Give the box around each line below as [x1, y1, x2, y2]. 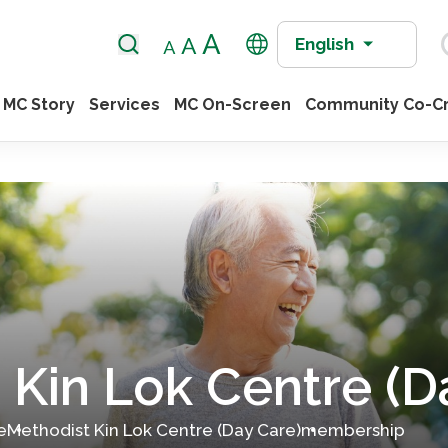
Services [89, 95, 161, 114]
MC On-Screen [174, 95, 292, 114]
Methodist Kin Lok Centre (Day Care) [7, 419, 302, 440]
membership [301, 419, 406, 440]
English [295, 33, 355, 54]
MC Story [3, 95, 76, 114]
